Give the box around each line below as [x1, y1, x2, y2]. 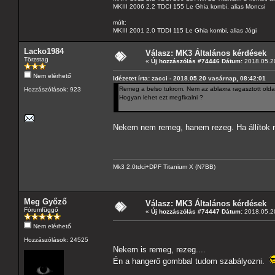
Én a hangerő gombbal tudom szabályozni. [113, 256, 269, 266]
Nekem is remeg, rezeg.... [113, 244, 206, 254]
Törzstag [24, 55, 48, 63]
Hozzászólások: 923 [24, 85, 81, 93]
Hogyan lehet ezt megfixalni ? [119, 93, 203, 101]
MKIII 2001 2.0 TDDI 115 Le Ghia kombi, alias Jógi [113, 26, 257, 34]
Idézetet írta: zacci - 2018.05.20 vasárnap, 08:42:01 [113, 74, 266, 82]
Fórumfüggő [24, 206, 58, 213]
